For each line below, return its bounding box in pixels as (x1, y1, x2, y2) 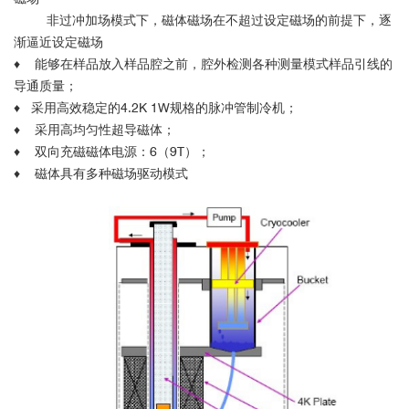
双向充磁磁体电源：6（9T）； (35, 143, 210, 159)
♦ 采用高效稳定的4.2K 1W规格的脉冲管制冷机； (14, 100, 298, 115)
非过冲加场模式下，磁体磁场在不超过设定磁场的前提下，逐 (14, 12, 392, 27)
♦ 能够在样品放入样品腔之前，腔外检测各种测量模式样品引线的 (14, 56, 393, 71)
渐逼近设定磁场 (14, 34, 103, 49)
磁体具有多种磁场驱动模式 (35, 165, 188, 181)
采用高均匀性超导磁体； (35, 121, 175, 137)
